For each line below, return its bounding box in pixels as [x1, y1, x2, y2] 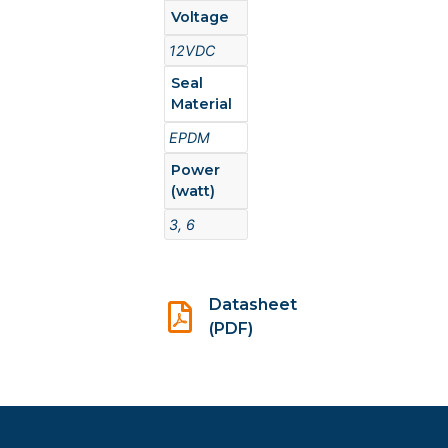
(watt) [171, 182, 216, 200]
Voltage [171, 8, 230, 26]
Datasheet [209, 295, 298, 315]
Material [171, 95, 233, 113]
